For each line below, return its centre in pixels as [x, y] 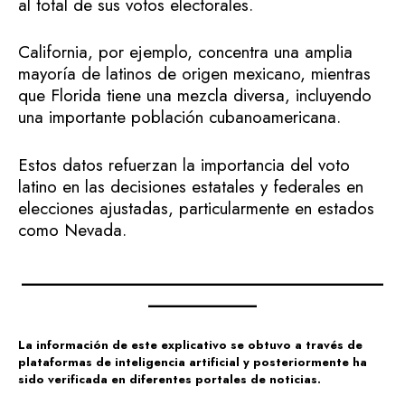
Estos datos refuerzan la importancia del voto [184, 165]
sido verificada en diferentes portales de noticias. [170, 379]
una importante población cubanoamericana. [182, 118]
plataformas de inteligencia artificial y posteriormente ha [193, 362]
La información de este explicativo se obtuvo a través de [190, 344]
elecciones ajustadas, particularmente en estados [196, 208]
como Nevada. [72, 230]
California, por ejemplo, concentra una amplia [185, 52]
